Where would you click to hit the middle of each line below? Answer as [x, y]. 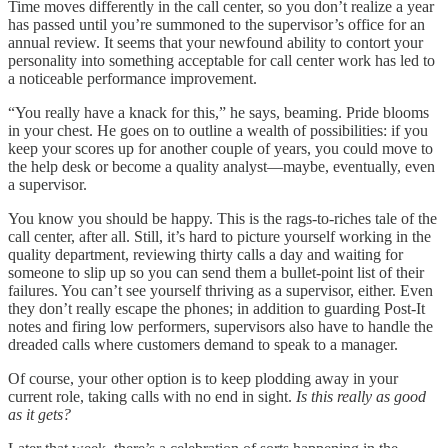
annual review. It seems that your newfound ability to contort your [215, 43]
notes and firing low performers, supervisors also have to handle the [220, 327]
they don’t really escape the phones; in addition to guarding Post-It [216, 309]
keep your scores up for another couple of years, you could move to [220, 149]
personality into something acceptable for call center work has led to [221, 61]
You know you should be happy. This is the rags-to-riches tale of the [222, 219]
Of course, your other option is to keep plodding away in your [203, 379]
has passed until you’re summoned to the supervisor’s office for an [216, 25]
